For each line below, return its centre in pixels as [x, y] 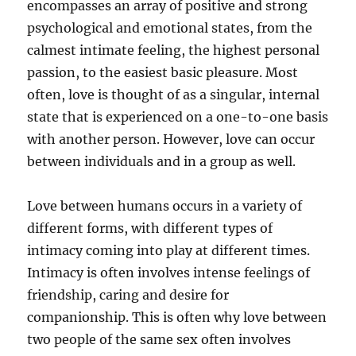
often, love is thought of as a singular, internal [174, 95]
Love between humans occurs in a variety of [165, 206]
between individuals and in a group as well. [162, 161]
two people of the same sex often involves [159, 339]
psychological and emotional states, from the [170, 28]
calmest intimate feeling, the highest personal [174, 50]
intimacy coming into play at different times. [169, 250]
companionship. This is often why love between [177, 317]
